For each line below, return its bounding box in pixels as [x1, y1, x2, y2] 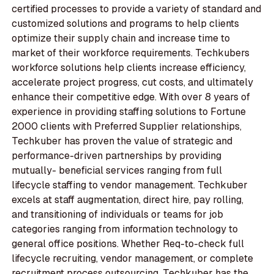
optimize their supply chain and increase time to [12, 32, 231, 45]
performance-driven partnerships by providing [12, 149, 222, 163]
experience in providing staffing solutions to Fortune [12, 105, 246, 119]
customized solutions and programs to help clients [12, 17, 240, 31]
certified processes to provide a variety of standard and [12, 2, 262, 16]
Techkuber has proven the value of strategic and [12, 135, 233, 148]
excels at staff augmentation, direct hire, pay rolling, [12, 193, 244, 207]
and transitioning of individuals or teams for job [12, 208, 224, 221]
